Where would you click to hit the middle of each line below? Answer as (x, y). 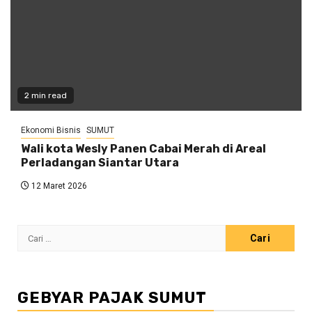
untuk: (33, 249)
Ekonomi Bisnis (51, 131)
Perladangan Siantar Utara (100, 163)
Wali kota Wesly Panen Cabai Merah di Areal (143, 149)
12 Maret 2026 (58, 186)
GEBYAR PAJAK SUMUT (112, 298)
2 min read (46, 96)
